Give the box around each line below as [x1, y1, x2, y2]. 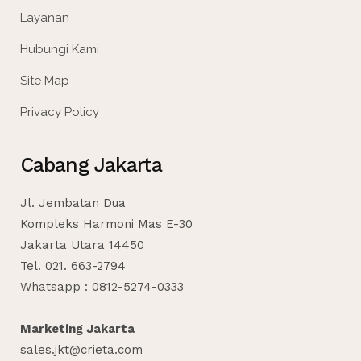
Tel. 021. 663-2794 [20, 258, 126, 273]
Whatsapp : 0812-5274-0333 [20, 279, 184, 294]
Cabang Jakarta [20, 152, 163, 176]
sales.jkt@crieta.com [20, 342, 143, 357]
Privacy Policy [20, 104, 99, 119]
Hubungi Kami [20, 41, 99, 56]
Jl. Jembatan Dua [20, 195, 126, 210]
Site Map [20, 73, 69, 88]
